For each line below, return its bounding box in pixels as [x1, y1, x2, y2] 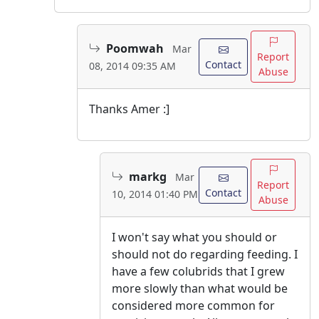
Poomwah [106, 40, 164, 56]
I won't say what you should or [112, 229, 277, 246]
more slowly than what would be [112, 281, 288, 297]
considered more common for [112, 298, 275, 314]
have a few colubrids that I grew [112, 263, 285, 280]
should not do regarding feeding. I [112, 246, 298, 263]
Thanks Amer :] [89, 101, 169, 117]
